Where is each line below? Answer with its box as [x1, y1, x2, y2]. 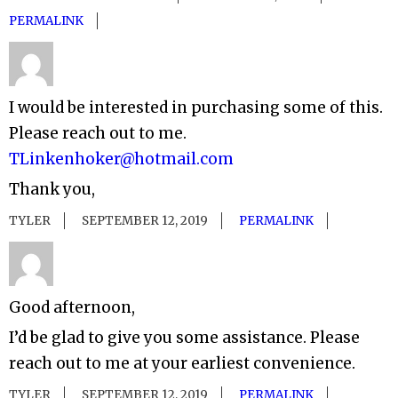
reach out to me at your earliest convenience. [9, 354, 355, 374]
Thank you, [9, 179, 95, 199]
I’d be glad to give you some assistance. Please [9, 328, 360, 348]
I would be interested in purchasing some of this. [9, 97, 383, 117]
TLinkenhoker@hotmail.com [9, 148, 234, 169]
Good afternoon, [9, 297, 135, 317]
